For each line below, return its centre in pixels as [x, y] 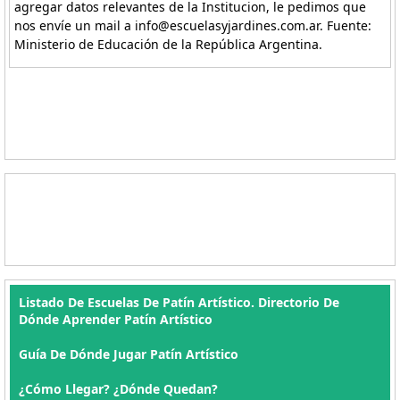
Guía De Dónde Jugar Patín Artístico [129, 354]
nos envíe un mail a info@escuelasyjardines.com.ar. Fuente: [193, 25]
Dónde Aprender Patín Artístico [116, 319]
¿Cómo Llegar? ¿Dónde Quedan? [118, 389]
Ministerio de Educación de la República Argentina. [169, 44]
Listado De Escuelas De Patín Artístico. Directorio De [179, 302]
